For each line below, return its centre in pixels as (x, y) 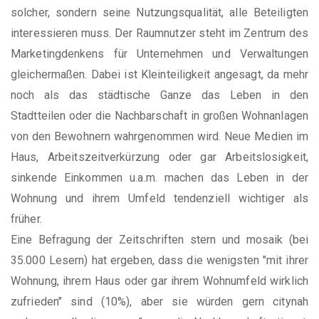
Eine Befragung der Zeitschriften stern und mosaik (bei (159, 239)
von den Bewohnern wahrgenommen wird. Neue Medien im (159, 136)
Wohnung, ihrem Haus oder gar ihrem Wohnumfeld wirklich (159, 281)
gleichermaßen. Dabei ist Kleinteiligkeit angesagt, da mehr (159, 74)
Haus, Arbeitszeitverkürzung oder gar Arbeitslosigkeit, (159, 157)
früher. (26, 219)
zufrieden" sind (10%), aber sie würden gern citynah (159, 301)
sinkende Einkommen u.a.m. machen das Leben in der (159, 177)
